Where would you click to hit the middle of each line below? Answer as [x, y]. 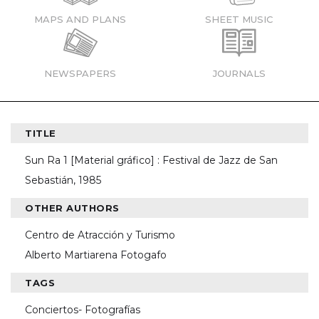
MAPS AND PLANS [80, 19]
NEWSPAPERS [80, 73]
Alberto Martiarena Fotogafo [96, 255]
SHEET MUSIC [239, 19]
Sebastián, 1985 [63, 180]
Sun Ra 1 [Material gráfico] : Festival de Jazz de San [151, 160]
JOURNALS [239, 73]
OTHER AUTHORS [72, 208]
